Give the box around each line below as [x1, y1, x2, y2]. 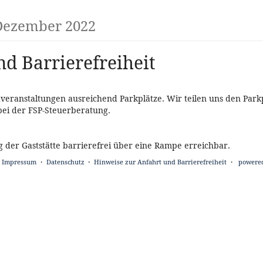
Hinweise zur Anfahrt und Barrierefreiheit [94, 157, 227, 167]
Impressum [2, 157, 36, 167]
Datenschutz [46, 157, 85, 167]
